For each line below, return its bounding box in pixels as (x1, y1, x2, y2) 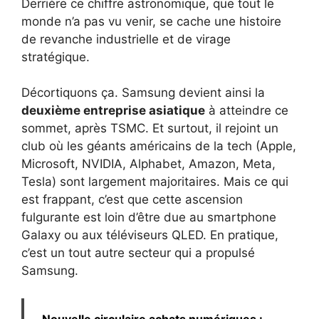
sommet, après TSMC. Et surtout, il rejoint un (21, 121, 278, 136)
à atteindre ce (205, 103, 288, 118)
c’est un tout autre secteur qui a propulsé (21, 246, 255, 261)
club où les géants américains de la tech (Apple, (21, 139, 296, 154)
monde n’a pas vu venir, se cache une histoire (21, 14, 281, 28)
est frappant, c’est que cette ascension (21, 192, 243, 207)
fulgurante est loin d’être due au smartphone (21, 210, 276, 225)
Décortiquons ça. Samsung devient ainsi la (21, 85, 265, 100)
